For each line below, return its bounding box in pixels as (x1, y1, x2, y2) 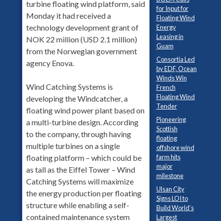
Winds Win (156, 74, 187, 82)
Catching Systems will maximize (26, 176, 134, 186)
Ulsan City (156, 184, 184, 193)
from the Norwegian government (26, 46, 137, 56)
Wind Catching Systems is (26, 81, 113, 91)
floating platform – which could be (26, 152, 142, 162)
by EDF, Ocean (156, 64, 197, 73)
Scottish (156, 124, 178, 133)
